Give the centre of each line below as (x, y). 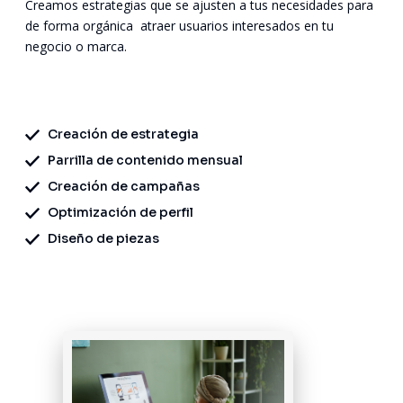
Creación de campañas (124, 187)
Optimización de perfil (121, 213)
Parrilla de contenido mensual (145, 161)
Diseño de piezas (103, 239)
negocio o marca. (76, 47)
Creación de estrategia (123, 134)
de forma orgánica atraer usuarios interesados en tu (179, 26)
